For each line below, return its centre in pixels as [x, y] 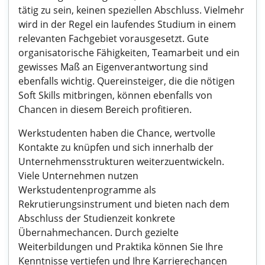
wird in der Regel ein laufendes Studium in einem [127, 24]
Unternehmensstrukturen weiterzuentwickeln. [121, 161]
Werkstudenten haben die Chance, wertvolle [117, 133]
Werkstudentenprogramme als [87, 190]
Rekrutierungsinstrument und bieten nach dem [124, 204]
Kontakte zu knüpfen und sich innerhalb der [116, 147]
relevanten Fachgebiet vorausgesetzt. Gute [114, 38]
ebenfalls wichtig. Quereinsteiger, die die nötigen [127, 81]
